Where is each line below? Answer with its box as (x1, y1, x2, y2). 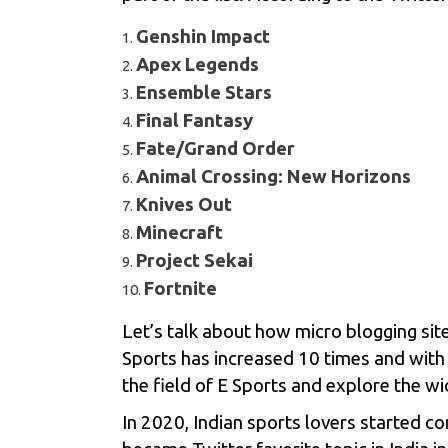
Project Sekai (136, 250, 253, 271)
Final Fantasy (136, 110, 253, 131)
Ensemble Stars (136, 82, 272, 103)
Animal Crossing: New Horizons (136, 166, 411, 187)
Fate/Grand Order (136, 138, 295, 159)
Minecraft (136, 222, 223, 243)
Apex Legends (136, 54, 259, 75)
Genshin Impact (136, 26, 270, 47)
